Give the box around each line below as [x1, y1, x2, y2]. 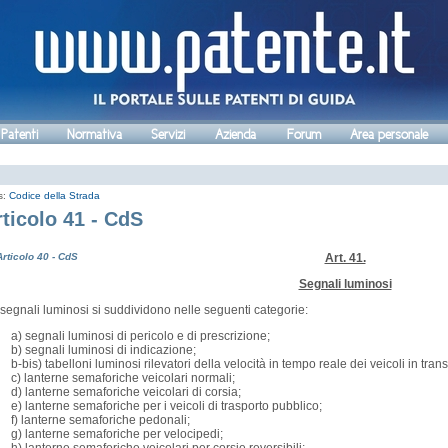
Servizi [151, 127, 185, 142]
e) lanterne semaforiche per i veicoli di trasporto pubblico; [11, 399, 322, 414]
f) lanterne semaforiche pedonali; [11, 413, 190, 428]
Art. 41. [324, 251, 366, 266]
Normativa [67, 127, 122, 142]
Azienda [215, 127, 256, 142]
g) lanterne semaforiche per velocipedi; [11, 427, 223, 442]
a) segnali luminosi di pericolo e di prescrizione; [11, 329, 270, 344]
